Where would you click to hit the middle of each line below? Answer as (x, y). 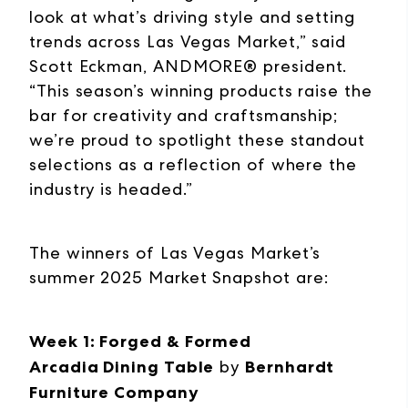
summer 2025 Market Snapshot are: (179, 277)
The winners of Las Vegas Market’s (175, 253)
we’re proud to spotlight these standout (197, 140)
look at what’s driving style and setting (192, 17)
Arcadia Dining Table (122, 367)
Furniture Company (114, 393)
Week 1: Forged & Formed (141, 342)
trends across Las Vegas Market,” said (188, 41)
